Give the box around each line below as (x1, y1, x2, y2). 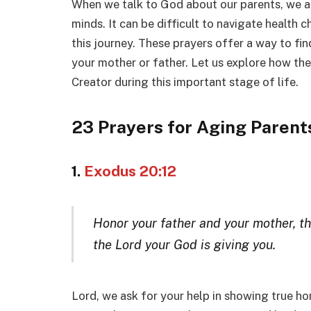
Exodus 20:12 (84, 162, 176, 180)
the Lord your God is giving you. (92, 237, 276, 253)
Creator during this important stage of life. (72, 74, 299, 89)
